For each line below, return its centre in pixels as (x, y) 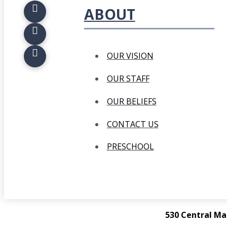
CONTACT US (133, 124)
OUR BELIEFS (131, 101)
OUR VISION (130, 56)
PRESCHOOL (130, 147)
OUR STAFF (128, 79)
